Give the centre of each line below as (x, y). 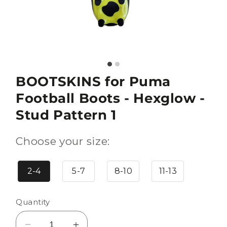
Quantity (33, 202)
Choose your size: (63, 141)
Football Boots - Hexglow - (110, 98)
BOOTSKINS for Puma (93, 81)
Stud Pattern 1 (66, 115)
